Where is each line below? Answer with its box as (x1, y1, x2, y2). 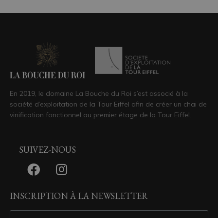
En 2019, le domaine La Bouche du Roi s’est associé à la (10, 89, 188, 98)
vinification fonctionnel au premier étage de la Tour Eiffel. (10, 110, 191, 120)
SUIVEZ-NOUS (19, 144, 76, 156)
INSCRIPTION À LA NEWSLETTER (10, 190, 148, 202)
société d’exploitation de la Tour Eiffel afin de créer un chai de (10, 100, 207, 109)
